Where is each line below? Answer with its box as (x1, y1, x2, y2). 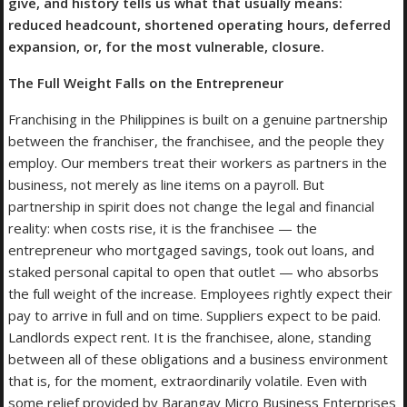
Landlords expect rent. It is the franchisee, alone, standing (8, 328, 372, 347)
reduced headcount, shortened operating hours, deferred (8, 15, 392, 35)
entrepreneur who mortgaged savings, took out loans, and (8, 241, 375, 260)
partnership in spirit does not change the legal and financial (8, 197, 375, 216)
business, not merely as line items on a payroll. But (8, 175, 325, 194)
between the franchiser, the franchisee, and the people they (8, 132, 385, 151)
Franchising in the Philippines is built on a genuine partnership (8, 110, 389, 129)
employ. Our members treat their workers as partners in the (8, 154, 388, 173)
